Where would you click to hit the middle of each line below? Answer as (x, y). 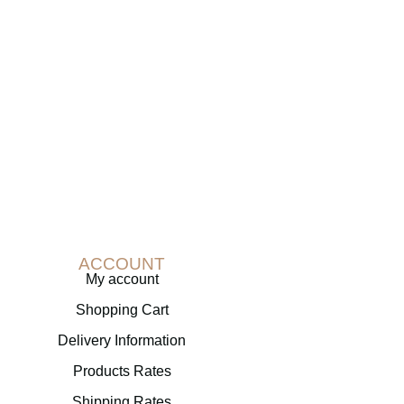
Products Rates (122, 371)
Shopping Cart (122, 310)
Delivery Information (122, 340)
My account (122, 279)
